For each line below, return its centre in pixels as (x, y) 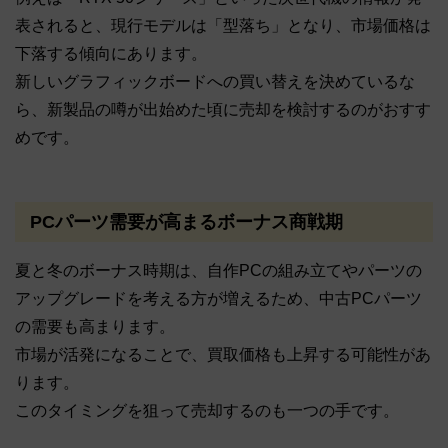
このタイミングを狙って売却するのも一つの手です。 (207, 411)
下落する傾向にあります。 (111, 54)
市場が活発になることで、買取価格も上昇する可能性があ (223, 355)
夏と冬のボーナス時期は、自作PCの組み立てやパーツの (218, 271)
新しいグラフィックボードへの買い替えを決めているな (215, 82)
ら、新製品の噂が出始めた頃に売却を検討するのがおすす (223, 110)
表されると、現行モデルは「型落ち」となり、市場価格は (223, 26)
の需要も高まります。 (95, 327)
